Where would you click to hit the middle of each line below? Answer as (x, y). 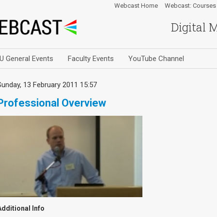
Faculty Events (91, 59)
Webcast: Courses (190, 6)
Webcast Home (136, 6)
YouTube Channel (156, 59)
